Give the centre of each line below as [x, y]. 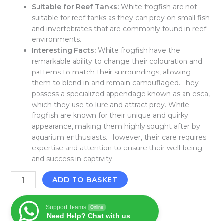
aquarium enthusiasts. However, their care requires [119, 137]
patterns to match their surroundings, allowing [111, 72]
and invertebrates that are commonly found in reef [119, 29]
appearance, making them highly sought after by [116, 127]
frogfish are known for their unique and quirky [110, 116]
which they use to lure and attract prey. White [110, 105]
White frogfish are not [158, 7]
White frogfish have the [138, 51]
